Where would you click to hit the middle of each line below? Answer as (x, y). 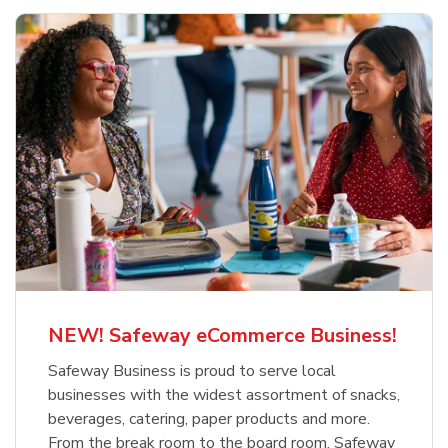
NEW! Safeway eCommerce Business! (222, 336)
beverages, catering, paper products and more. (209, 419)
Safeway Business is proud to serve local (192, 371)
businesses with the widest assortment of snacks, (224, 395)
